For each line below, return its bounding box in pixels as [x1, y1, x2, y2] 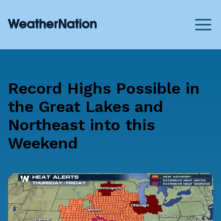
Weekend [8, 134, 78, 153]
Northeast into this [8, 115, 155, 135]
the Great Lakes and [8, 97, 163, 116]
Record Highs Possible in [8, 79, 200, 98]
